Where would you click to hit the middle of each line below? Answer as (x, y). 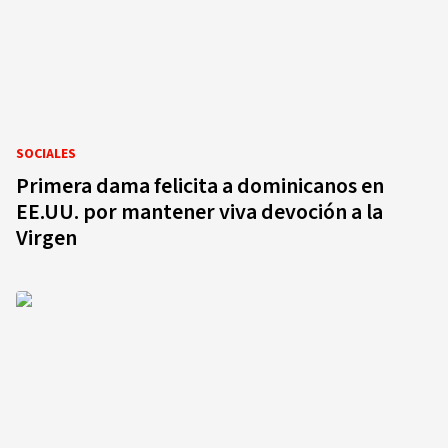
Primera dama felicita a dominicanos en (200, 186)
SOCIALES (46, 154)
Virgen (46, 238)
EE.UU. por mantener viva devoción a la (199, 212)
